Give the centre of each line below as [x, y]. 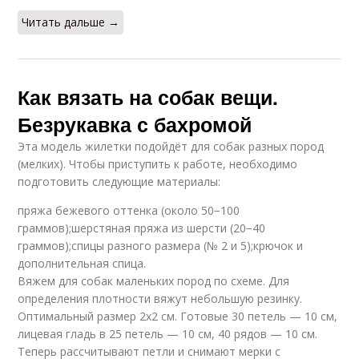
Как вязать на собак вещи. [148, 97]
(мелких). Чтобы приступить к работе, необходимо [158, 164]
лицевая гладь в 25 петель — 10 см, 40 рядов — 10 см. [168, 334]
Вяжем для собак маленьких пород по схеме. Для [154, 281]
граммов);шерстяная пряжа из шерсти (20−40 [142, 228]
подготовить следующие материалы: [119, 182]
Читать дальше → [71, 22]
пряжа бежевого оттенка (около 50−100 [129, 211]
